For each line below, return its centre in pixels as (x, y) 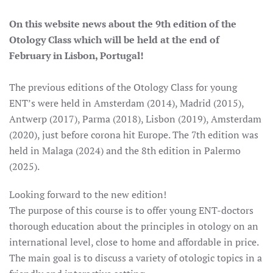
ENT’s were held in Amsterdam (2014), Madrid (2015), (126, 103)
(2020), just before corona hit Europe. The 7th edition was (134, 135)
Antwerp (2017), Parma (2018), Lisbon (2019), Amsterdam (135, 119)
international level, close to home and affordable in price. (134, 242)
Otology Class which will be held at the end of (115, 40)
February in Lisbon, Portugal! (76, 55)
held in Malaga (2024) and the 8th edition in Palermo (125, 151)
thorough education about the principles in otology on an (134, 226)
